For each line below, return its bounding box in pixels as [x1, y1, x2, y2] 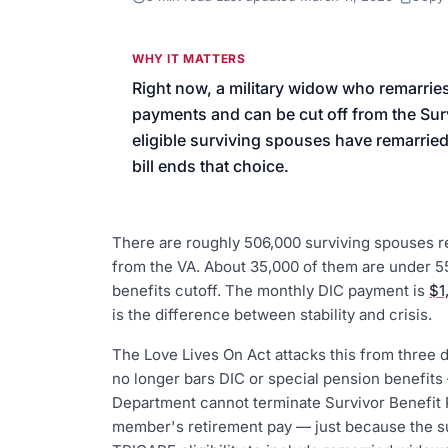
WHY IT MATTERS [132, 51, 246, 66]
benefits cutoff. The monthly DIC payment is [112, 281, 429, 300]
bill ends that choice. [132, 156, 289, 176]
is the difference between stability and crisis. [112, 305, 432, 324]
